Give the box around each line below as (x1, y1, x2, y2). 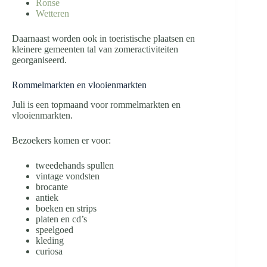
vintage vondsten (36, 171, 100, 182)
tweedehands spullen (36, 160, 114, 171)
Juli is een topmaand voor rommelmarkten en (12, 100, 181, 110)
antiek (36, 193, 58, 203)
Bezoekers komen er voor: (12, 135, 111, 146)
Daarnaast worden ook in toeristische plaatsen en (12, 33, 195, 44)
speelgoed (36, 225, 73, 235)
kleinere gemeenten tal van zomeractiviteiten (12, 44, 178, 55)
